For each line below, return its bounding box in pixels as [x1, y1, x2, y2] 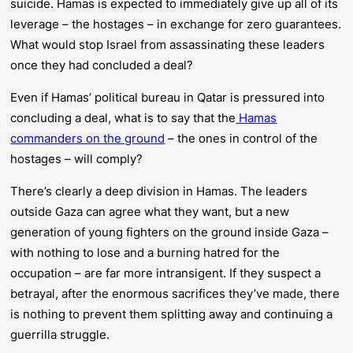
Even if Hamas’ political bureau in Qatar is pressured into [10, 89, 325, 105]
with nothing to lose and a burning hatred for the [10, 245, 281, 261]
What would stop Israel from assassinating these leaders [10, 36, 325, 52]
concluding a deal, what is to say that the [10, 110, 236, 125]
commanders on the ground [10, 130, 165, 146]
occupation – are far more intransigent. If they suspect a [10, 266, 321, 281]
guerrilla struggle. [10, 327, 113, 343]
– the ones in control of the [165, 130, 318, 146]
